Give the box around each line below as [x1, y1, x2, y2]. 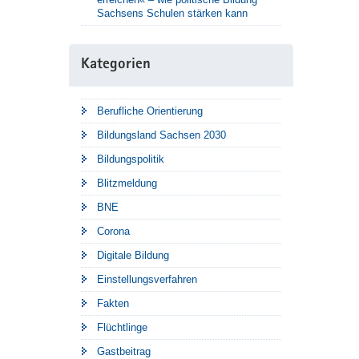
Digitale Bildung [97, 248, 169, 261]
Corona [97, 224, 130, 237]
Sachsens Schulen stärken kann [97, 6, 248, 19]
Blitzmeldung [97, 176, 157, 189]
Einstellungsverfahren [97, 272, 197, 285]
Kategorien [81, 57, 151, 73]
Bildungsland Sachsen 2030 [97, 128, 226, 141]
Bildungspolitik [97, 152, 164, 165]
